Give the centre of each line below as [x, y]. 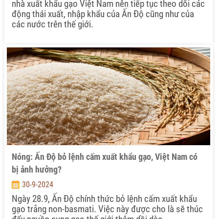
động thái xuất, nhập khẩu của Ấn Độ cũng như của [103, 14]
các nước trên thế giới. [53, 24]
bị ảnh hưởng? [37, 169]
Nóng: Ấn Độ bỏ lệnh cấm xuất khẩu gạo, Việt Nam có [105, 157]
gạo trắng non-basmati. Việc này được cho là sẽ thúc [107, 209]
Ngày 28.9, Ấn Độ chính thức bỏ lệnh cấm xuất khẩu [104, 199]
